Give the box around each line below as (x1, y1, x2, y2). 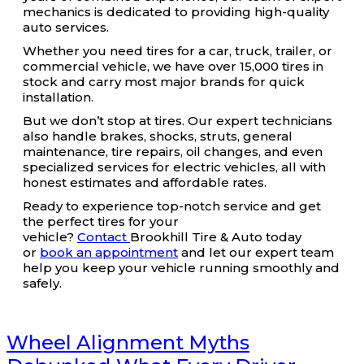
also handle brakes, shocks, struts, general (23, 128, 292, 144)
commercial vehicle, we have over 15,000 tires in (23, 58, 323, 74)
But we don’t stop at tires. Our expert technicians (23, 113, 332, 128)
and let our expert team (178, 245, 334, 260)
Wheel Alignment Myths (6, 331, 249, 354)
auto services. (23, 19, 109, 35)
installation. (23, 89, 93, 105)
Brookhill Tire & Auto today (130, 229, 301, 245)
